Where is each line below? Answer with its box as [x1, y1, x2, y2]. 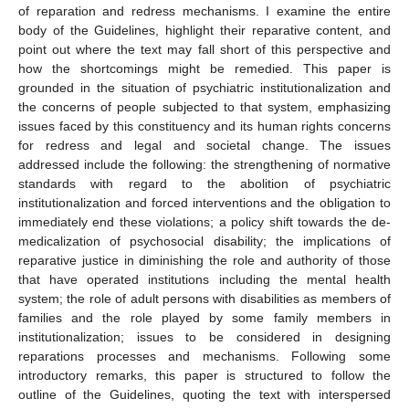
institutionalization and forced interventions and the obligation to [18, 194, 391, 210]
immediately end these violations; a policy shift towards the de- [18, 214, 391, 229]
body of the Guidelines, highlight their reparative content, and [18, 22, 391, 37]
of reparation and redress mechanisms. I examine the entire [18, 3, 391, 18]
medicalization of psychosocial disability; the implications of [18, 233, 391, 248]
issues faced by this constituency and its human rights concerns [18, 118, 391, 133]
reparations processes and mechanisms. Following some [18, 348, 391, 363]
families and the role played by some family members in [18, 309, 391, 325]
